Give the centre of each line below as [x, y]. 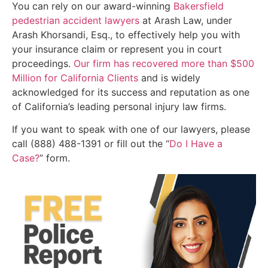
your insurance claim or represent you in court [117, 49]
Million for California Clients [75, 77]
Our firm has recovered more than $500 [164, 63]
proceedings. [43, 63]
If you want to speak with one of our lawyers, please [131, 130]
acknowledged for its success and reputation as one [131, 92]
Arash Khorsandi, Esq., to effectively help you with [126, 34]
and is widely [169, 77]
